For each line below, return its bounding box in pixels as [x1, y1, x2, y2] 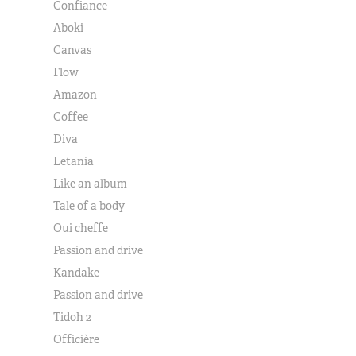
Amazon [53, 87, 98, 102]
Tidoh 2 [53, 310, 92, 324]
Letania [53, 154, 95, 168]
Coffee [53, 110, 89, 124]
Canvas [53, 43, 92, 57]
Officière [53, 332, 100, 346]
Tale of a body [53, 199, 126, 213]
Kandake [53, 265, 100, 280]
